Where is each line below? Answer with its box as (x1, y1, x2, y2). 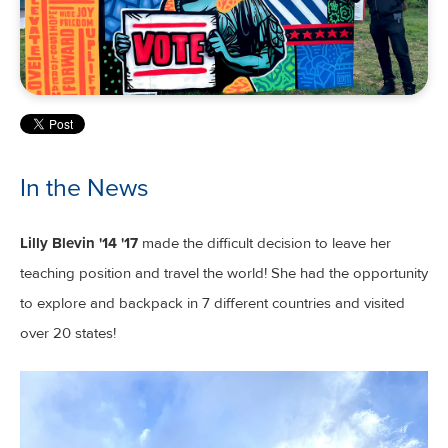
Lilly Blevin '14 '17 (20, 232, 138, 255)
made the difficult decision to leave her (138, 234, 391, 253)
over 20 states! (20, 324, 116, 343)
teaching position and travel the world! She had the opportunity (20, 264, 428, 283)
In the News (20, 168, 149, 206)
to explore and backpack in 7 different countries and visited (20, 294, 405, 313)
